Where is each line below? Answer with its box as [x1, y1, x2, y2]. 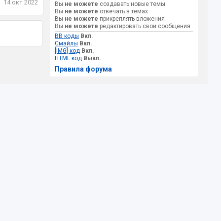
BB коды [55, 33, 79, 39]
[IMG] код [55, 47, 80, 54]
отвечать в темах [98, 8, 148, 15]
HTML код [55, 55, 82, 62]
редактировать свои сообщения [98, 23, 191, 30]
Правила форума [55, 65, 112, 73]
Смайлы [55, 40, 78, 47]
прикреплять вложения [98, 15, 165, 22]
